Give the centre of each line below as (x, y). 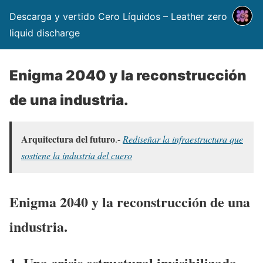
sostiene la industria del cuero (77, 155)
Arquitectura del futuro (68, 139)
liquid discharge (45, 33)
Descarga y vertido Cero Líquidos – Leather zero (118, 16)
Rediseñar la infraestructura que (183, 139)
